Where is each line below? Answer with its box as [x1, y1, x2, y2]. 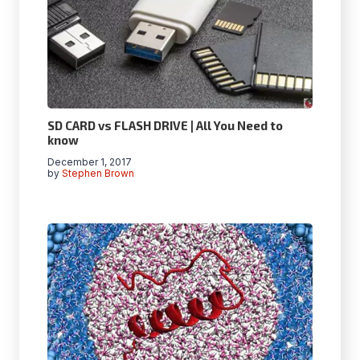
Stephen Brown [62, 166, 135, 179]
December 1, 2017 [47, 155, 132, 168]
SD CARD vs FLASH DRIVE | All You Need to [47, 117, 283, 133]
